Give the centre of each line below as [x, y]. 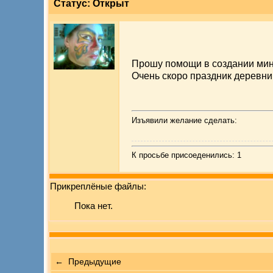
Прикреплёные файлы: [98, 186]
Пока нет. [94, 206]
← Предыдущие [88, 262]
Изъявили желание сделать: [184, 120]
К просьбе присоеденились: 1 [186, 155]
